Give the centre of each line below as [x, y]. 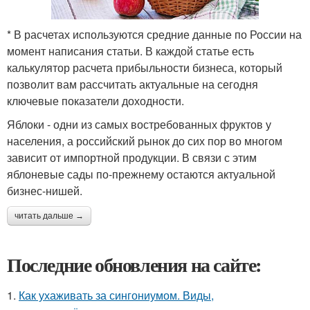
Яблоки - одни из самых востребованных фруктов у [139, 124]
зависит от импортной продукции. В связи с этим [132, 157]
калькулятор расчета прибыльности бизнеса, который [145, 67]
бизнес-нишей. [45, 190]
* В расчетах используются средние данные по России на [154, 34]
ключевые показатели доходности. [95, 100]
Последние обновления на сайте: [134, 264]
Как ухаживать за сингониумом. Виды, [116, 295]
